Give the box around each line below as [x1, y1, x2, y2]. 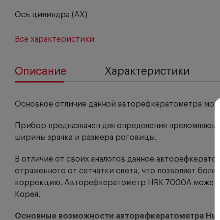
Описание [15, 66, 66, 77]
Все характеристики [15, 35, 94, 43]
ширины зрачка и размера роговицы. [15, 134, 157, 141]
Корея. [15, 191, 40, 198]
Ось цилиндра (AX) [15, 11, 87, 19]
